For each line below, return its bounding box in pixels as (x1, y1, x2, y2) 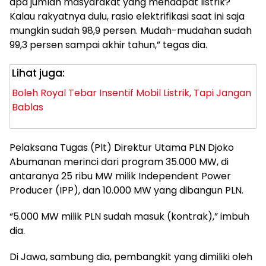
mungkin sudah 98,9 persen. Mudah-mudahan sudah (9, 24, 252, 37)
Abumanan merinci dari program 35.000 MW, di (9, 155, 229, 169)
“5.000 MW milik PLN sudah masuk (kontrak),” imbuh (9, 210, 249, 223)
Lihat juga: (12, 66, 65, 80)
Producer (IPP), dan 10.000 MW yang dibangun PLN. (9, 183, 243, 197)
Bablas (12, 100, 43, 114)
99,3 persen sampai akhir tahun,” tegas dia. (9, 38, 207, 52)
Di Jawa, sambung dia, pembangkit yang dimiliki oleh (9, 250, 252, 264)
